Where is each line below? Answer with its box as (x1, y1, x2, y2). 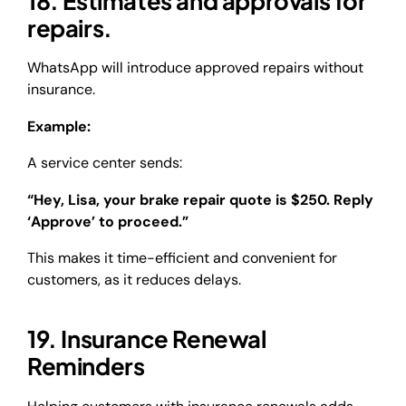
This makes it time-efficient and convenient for (27, 248, 337, 267)
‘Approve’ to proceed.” (27, 211, 188, 231)
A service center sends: (27, 153, 182, 173)
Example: (27, 116, 91, 136)
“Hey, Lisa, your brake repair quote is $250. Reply (27, 189, 373, 209)
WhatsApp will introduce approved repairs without (27, 58, 363, 78)
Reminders (27, 351, 145, 382)
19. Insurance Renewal (27, 324, 266, 354)
